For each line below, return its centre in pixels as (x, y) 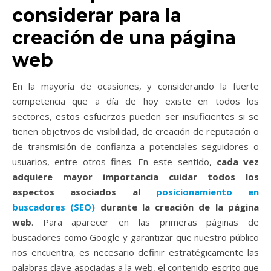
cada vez (237, 161)
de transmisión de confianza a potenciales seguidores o (135, 146)
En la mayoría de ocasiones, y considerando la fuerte (135, 86)
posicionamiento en (207, 191)
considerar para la (97, 15)
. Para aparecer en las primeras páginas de (145, 222)
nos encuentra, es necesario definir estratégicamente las (135, 252)
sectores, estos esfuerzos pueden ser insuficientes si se (135, 116)
